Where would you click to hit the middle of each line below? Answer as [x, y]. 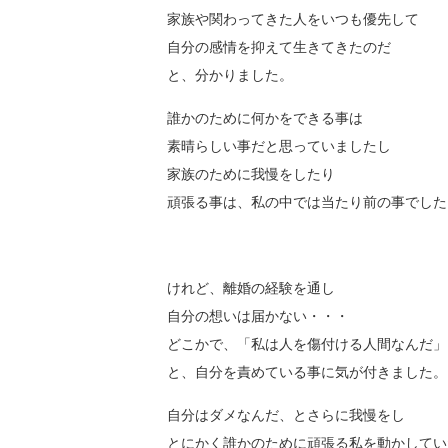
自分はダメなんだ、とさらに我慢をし [286, 415]
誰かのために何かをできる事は [265, 118]
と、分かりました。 [230, 75]
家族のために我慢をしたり [251, 174]
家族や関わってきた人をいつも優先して [293, 19]
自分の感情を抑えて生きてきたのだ [279, 47]
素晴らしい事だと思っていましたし [279, 146]
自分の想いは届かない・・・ [258, 316]
